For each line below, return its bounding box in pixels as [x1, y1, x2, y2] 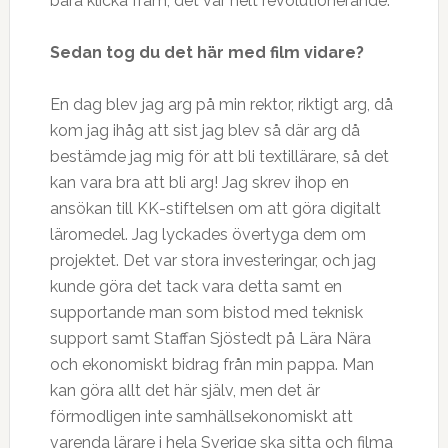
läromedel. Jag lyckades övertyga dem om [49, 225, 366, 244]
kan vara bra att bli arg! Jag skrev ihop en [49, 173, 349, 192]
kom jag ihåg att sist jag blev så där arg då [49, 121, 360, 140]
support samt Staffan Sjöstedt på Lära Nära [49, 329, 371, 348]
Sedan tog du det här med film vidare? [49, 43, 364, 62]
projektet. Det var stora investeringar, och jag [49, 251, 376, 270]
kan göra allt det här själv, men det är [49, 381, 320, 400]
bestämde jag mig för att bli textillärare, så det [49, 147, 389, 166]
